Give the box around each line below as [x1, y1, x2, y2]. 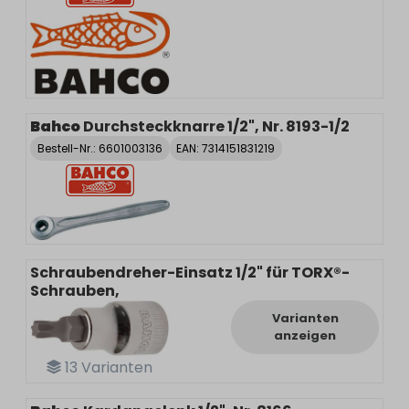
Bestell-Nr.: [37, 140, 99, 156]
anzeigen [274, 326, 337, 344]
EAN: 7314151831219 [176, 140, 276, 156]
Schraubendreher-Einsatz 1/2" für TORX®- [30, 261, 350, 283]
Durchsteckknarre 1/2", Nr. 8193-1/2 [83, 116, 350, 138]
